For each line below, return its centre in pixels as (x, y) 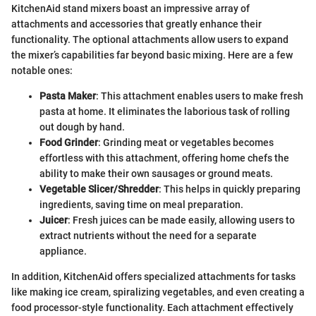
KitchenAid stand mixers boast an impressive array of (130, 9)
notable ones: (42, 71)
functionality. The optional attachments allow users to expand (150, 40)
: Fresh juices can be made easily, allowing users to (181, 220)
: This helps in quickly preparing (230, 189)
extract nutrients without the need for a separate (148, 236)
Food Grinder (69, 143)
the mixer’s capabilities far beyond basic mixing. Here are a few (152, 55)
